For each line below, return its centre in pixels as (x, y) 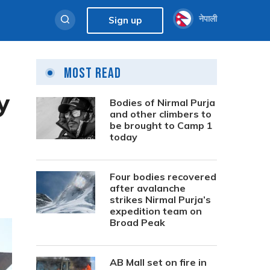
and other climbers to (161, 114)
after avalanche (148, 188)
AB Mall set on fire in (158, 262)
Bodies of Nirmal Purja (162, 102)
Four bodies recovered (163, 177)
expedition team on (156, 211)
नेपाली (208, 18)
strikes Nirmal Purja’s (160, 199)
